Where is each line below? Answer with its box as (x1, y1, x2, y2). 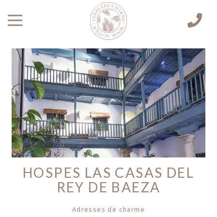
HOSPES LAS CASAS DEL (23, 164, 194, 181)
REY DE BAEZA (56, 179, 161, 195)
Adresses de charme (72, 204, 145, 214)
